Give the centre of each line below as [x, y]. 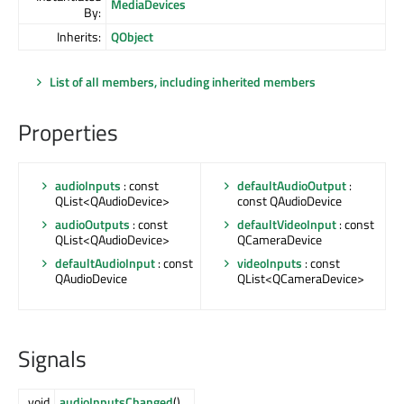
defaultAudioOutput [292, 185]
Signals [52, 359]
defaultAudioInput [105, 263]
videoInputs [270, 263]
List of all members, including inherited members [183, 81]
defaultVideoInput [287, 224]
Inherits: [79, 36]
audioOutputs [92, 224]
